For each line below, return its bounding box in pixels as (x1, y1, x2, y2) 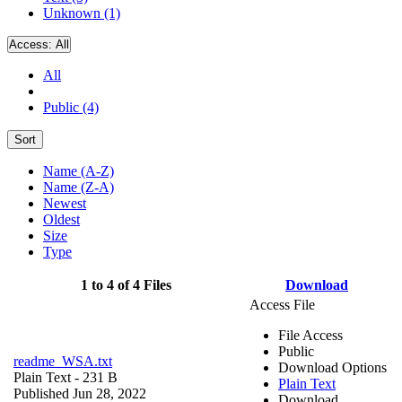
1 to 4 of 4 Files (81, 276, 171, 293)
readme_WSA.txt (13, 353, 112, 369)
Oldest (43, 211, 80, 227)
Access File (249, 296, 315, 312)
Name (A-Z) (43, 162, 114, 179)
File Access (278, 327, 343, 343)
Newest (43, 195, 86, 211)
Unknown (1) (43, 4, 120, 21)
